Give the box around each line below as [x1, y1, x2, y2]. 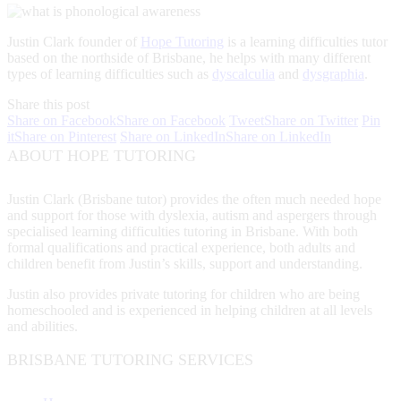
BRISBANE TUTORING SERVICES [7, 350, 253, 369]
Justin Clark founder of [7, 33, 141, 49]
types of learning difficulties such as [7, 65, 212, 81]
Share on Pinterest [14, 128, 116, 144]
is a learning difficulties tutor [224, 33, 388, 49]
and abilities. [7, 318, 78, 334]
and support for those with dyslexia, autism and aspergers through [7, 207, 377, 223]
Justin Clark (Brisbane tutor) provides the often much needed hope [7, 191, 381, 207]
